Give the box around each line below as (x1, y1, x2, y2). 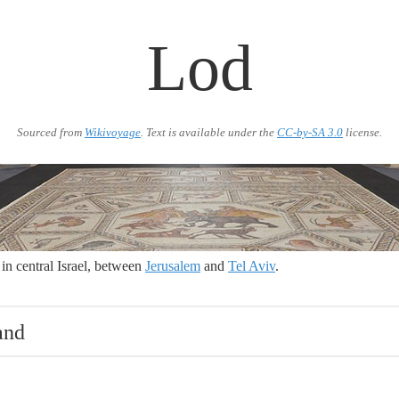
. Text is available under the (141, 126, 277, 139)
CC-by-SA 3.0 (277, 126, 343, 139)
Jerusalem (145, 258, 200, 273)
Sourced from (17, 126, 85, 139)
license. (343, 126, 382, 139)
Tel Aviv (228, 258, 275, 273)
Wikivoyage (85, 126, 141, 139)
